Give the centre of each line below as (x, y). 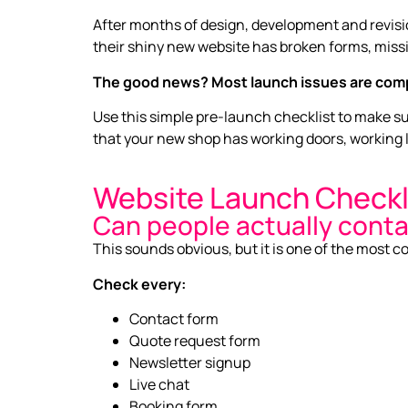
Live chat (159, 384)
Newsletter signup (190, 362)
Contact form (174, 318)
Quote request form (195, 340)
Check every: (139, 284)
